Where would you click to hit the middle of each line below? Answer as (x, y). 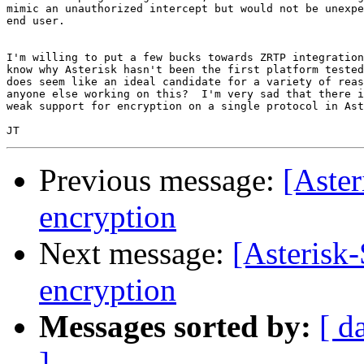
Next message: (136, 253)
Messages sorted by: (175, 327)
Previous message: (161, 180)
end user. (36, 21)
